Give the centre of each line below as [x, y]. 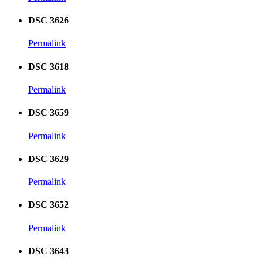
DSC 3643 [48, 251]
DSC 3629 [48, 159]
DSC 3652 [48, 205]
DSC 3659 [48, 113]
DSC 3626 [48, 21]
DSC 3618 [48, 66]
